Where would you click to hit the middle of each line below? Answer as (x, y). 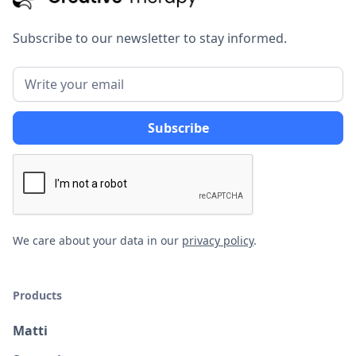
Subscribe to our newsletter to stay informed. (150, 39)
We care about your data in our (97, 241)
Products (37, 296)
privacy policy (218, 241)
